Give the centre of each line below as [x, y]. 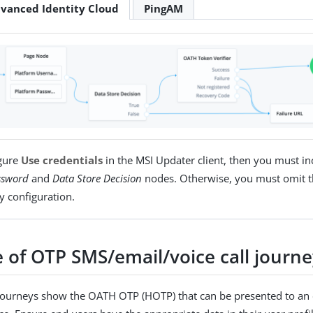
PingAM [164, 9]
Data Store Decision [97, 178]
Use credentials [62, 160]
